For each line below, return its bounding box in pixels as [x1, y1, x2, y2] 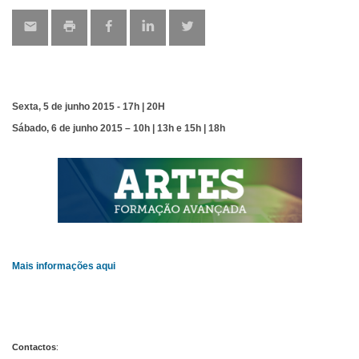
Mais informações [12, 260, 96, 272]
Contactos [12, 342, 56, 353]
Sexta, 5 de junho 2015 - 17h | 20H [12, 100, 165, 112]
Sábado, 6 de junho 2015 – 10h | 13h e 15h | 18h [12, 122, 225, 134]
